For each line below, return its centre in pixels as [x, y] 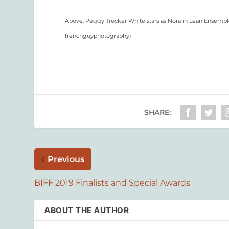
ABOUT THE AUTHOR [87, 210]
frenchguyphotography [97, 36]
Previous [66, 159]
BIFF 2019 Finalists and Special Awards [112, 183]
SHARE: [157, 113]
